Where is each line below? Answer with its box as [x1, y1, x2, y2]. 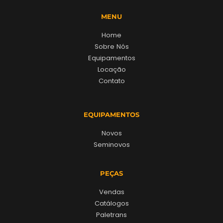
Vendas [99, 187, 124, 197]
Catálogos [94, 199, 129, 209]
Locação [97, 65, 126, 75]
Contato [98, 76, 125, 86]
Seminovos [93, 140, 130, 150]
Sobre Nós [94, 42, 129, 52]
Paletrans [96, 210, 127, 220]
